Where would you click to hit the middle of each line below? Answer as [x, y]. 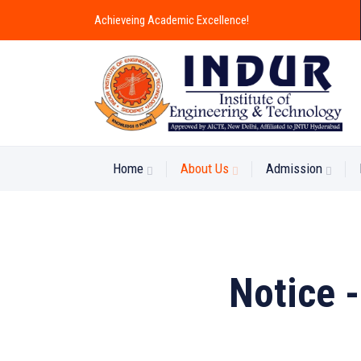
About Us [205, 168]
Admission [294, 168]
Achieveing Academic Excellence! [172, 20]
